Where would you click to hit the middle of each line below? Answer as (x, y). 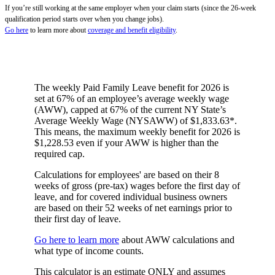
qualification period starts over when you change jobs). (84, 19)
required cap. (60, 153)
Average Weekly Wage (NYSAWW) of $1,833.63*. (136, 120)
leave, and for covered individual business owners (131, 196)
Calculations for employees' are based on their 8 (127, 174)
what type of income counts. (89, 250)
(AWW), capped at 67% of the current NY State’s (130, 109)
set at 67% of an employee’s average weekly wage (132, 98)
